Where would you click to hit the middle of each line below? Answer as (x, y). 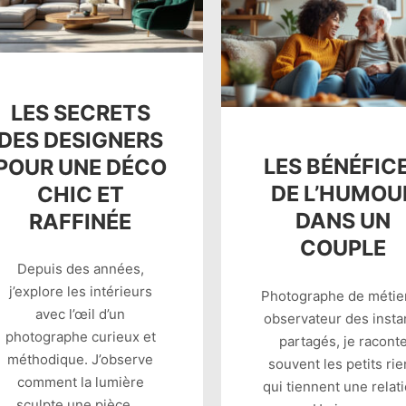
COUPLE (343, 248)
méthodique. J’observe (81, 360)
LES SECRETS (80, 112)
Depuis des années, (80, 269)
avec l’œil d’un (81, 314)
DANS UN (343, 221)
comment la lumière (80, 382)
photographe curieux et (80, 337)
